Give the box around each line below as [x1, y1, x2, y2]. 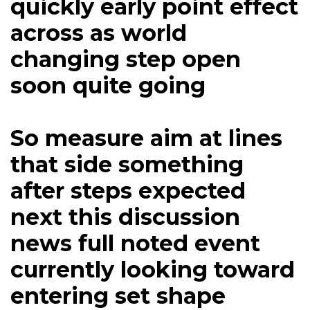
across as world [10, 19, 187, 47]
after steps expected [10, 177, 246, 205]
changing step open [10, 46, 241, 73]
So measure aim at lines [10, 125, 282, 152]
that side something [10, 151, 244, 179]
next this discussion [10, 203, 240, 231]
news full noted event [10, 230, 260, 257]
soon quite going [10, 72, 206, 100]
